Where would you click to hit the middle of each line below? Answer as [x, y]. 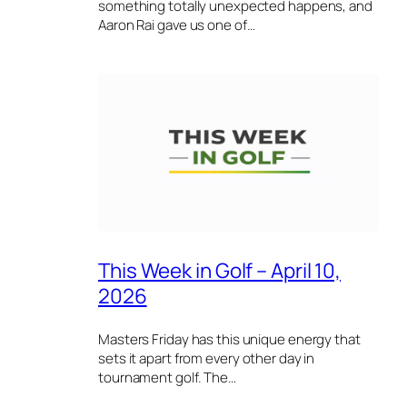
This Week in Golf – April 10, [220, 271]
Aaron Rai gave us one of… [177, 25]
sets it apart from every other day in [207, 358]
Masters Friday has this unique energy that [229, 339]
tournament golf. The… [167, 377]
